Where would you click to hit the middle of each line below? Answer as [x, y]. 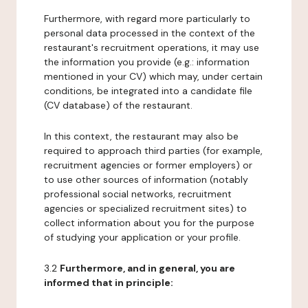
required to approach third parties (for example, [153, 151]
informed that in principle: [109, 283]
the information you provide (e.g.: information [147, 62]
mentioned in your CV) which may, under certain [153, 76]
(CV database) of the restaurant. [118, 105]
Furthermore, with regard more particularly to [147, 19]
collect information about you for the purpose [149, 223]
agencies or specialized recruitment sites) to [145, 208]
